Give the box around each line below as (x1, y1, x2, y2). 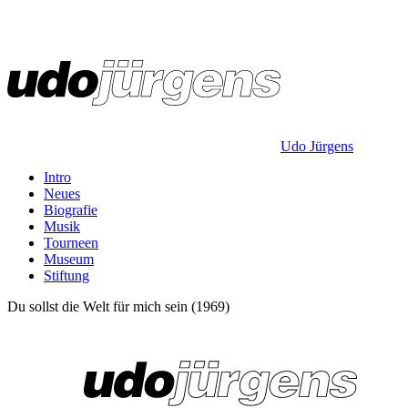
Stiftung (44, 268, 89, 283)
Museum (44, 251, 94, 267)
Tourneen (44, 235, 98, 250)
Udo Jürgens (280, 138, 353, 154)
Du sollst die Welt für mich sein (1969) (7, 299, 229, 314)
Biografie (44, 202, 97, 218)
